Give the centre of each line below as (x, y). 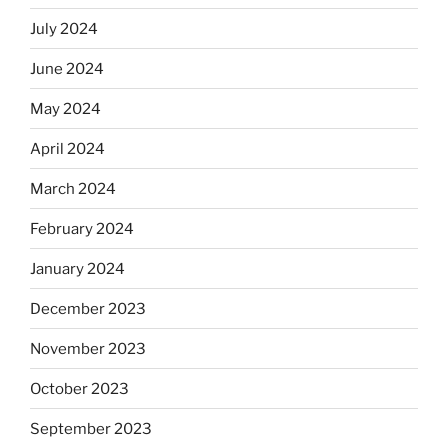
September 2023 (91, 428)
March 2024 (73, 188)
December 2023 (88, 308)
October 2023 (79, 388)
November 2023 (88, 348)
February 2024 (82, 228)
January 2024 (77, 268)
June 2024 (67, 68)
